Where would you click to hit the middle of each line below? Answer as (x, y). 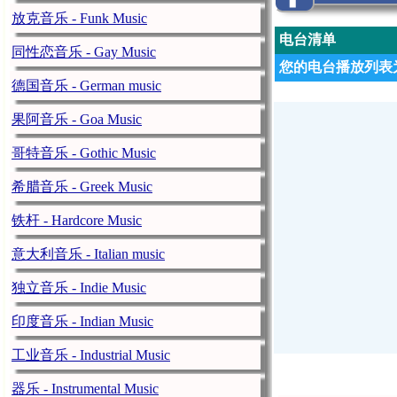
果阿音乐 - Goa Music (77, 119)
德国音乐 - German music (86, 86)
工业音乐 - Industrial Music (91, 355)
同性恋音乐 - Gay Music (84, 52)
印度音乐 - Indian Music (82, 321)
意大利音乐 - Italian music (88, 254)
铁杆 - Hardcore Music (77, 220)
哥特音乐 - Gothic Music (84, 153)
